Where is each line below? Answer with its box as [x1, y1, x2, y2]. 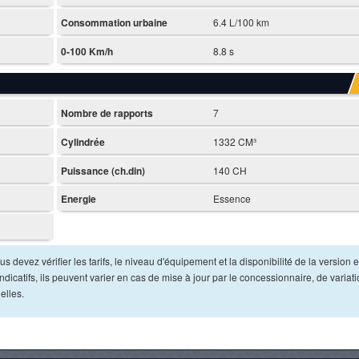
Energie [60, 192, 96, 207]
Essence [212, 192, 251, 206]
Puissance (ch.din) [60, 163, 145, 178]
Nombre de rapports [60, 105, 153, 120]
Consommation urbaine [60, 15, 167, 30]
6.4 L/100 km [212, 15, 269, 30]
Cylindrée [60, 134, 105, 149]
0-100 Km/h [60, 43, 113, 58]
